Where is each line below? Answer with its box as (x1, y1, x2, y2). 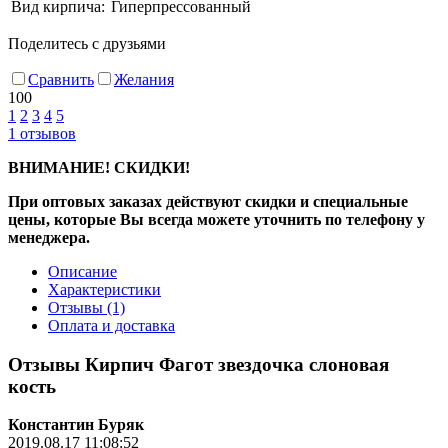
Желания (114, 70, 174, 88)
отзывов (16, 124, 76, 142)
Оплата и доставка (48, 316, 175, 334)
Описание (48, 262, 117, 280)
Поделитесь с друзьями (8, 34, 166, 52)
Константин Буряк (8, 416, 144, 434)
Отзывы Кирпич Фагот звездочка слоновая (8, 353, 389, 375)
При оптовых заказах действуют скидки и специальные (8, 192, 408, 210)
